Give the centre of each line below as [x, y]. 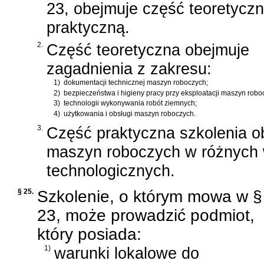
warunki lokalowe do [127, 253]
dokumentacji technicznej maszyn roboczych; [136, 83]
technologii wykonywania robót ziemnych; [130, 103]
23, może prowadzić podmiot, [146, 215]
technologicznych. [111, 170]
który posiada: [89, 234]
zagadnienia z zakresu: [129, 69]
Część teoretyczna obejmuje [148, 50]
